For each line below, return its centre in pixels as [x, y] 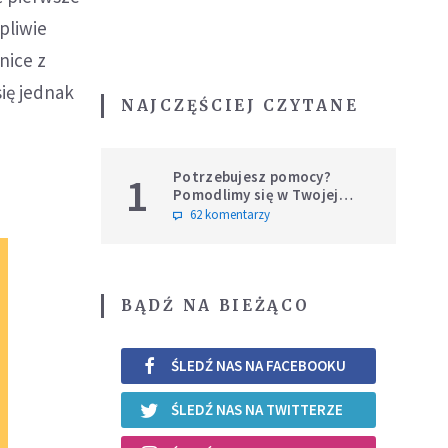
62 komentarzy [230, 214]
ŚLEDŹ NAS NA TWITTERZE [257, 410]
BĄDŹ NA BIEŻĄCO [215, 305]
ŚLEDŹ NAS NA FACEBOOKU [258, 366]
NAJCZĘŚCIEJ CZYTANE [240, 105]
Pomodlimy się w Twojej [256, 194]
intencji [199, 212]
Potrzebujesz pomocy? [252, 176]
